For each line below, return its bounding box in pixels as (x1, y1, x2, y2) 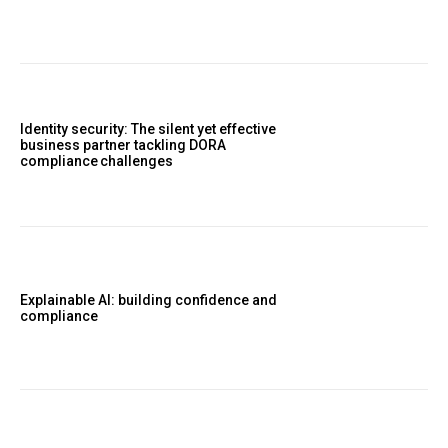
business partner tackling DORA (20, 136, 226, 153)
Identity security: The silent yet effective (20, 120, 276, 137)
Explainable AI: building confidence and (20, 292, 277, 309)
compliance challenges (20, 152, 179, 169)
